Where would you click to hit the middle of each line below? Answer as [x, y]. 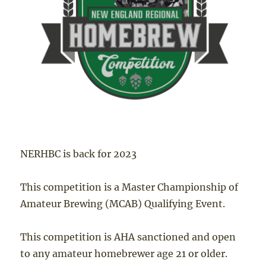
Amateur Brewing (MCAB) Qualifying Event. [123, 203]
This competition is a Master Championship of [129, 187]
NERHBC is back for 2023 [79, 153]
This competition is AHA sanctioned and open [128, 237]
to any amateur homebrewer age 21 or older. [124, 253]
